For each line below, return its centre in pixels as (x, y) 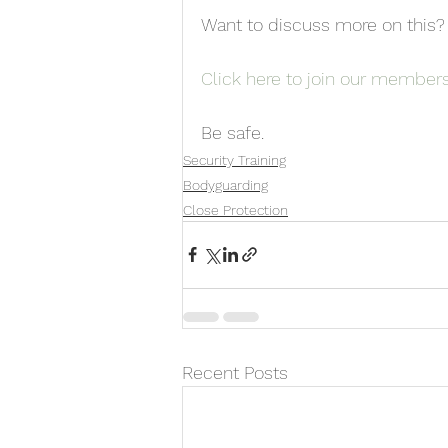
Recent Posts (235, 372)
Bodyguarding (225, 184)
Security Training (234, 159)
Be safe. (232, 132)
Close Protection (235, 209)
